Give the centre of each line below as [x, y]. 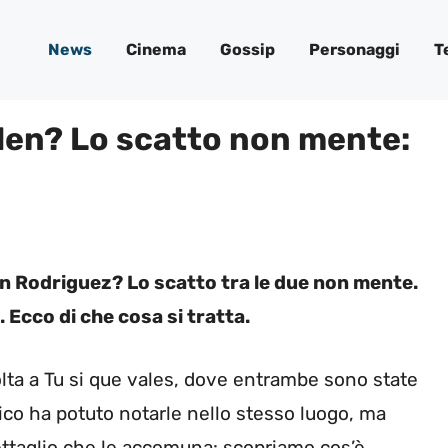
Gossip [247, 49]
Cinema [156, 49]
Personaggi [354, 49]
